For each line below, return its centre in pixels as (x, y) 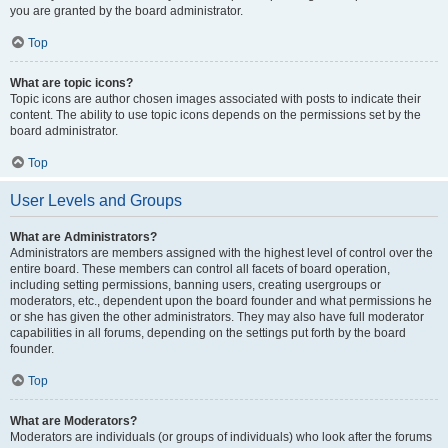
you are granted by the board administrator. (126, 11)
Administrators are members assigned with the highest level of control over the (221, 253)
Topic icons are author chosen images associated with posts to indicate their (215, 99)
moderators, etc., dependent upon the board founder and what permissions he (221, 301)
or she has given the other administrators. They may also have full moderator (217, 317)
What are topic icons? (71, 83)
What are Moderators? (73, 421)
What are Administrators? (83, 237)
